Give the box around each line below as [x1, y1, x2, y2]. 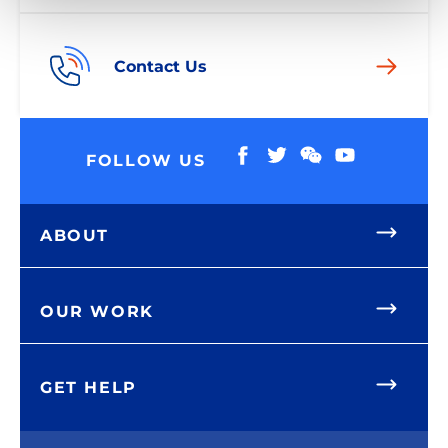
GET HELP [40, 377, 137, 397]
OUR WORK [40, 301, 154, 321]
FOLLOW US [86, 150, 206, 170]
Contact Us [114, 56, 207, 76]
